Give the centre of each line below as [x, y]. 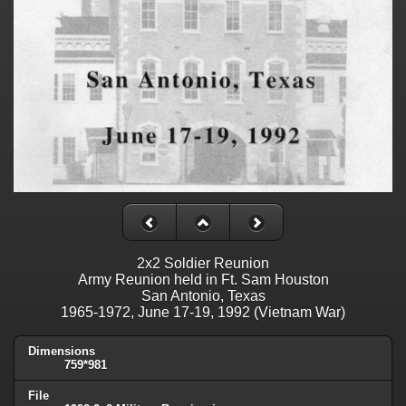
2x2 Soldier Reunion [203, 264]
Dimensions [62, 352]
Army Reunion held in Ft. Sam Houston [203, 280]
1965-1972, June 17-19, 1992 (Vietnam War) [203, 313]
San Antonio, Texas [203, 296]
